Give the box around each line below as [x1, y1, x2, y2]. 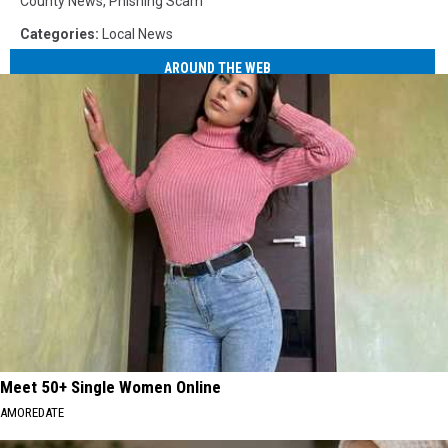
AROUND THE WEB [164, 60, 272, 77]
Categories [20, 25, 95, 42]
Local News [102, 25, 173, 42]
